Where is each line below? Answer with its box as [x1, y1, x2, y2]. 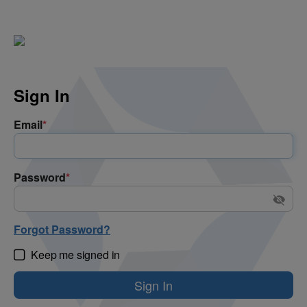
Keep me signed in [31, 246, 121, 262]
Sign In [14, 83, 70, 107]
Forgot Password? [14, 221, 110, 237]
